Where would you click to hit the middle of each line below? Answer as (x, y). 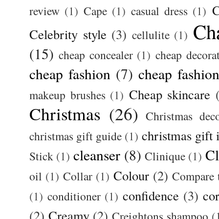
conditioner (74, 196)
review (44, 11)
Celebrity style (68, 34)
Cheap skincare (170, 94)
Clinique (165, 156)
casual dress (160, 11)
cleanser (97, 155)
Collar (78, 176)
